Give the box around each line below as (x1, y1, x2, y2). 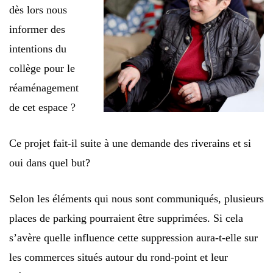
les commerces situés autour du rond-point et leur (9, 251, 228, 263)
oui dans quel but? (9, 157, 90, 169)
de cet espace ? (9, 101, 76, 113)
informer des (9, 23, 65, 35)
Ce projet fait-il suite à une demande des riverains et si (9, 137, 251, 149)
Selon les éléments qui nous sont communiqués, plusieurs (9, 193, 264, 205)
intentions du (9, 43, 66, 55)
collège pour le (9, 62, 75, 74)
